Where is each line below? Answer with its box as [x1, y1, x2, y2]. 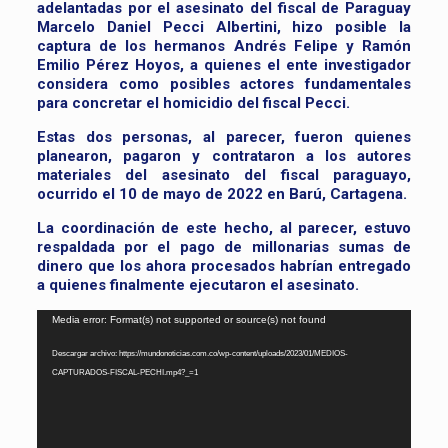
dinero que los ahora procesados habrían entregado [36, 257, 412, 276]
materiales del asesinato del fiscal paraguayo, [36, 166, 412, 185]
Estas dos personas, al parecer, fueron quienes [36, 128, 412, 147]
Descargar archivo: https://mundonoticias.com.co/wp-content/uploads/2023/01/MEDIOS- [51, 348, 348, 359]
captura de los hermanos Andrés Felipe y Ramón [36, 37, 412, 56]
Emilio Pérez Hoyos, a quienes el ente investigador [36, 56, 412, 75]
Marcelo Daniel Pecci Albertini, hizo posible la [36, 18, 412, 37]
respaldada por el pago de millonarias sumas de [36, 238, 412, 257]
